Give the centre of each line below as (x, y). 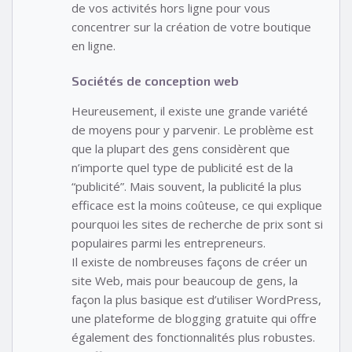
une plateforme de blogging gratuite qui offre (194, 318)
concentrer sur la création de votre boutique (191, 27)
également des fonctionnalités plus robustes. (193, 337)
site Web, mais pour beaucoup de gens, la (185, 280)
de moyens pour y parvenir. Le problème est (192, 129)
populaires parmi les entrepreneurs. (169, 242)
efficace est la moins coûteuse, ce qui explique (197, 205)
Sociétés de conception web (155, 80)
